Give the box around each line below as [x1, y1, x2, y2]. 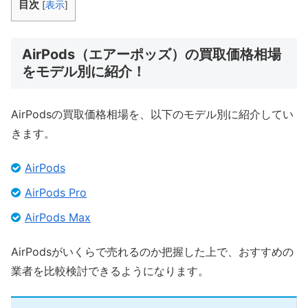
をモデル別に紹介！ [22, 63, 146, 80]
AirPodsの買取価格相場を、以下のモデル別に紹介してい [11, 107, 294, 121]
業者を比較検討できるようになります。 [11, 264, 209, 278]
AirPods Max [25, 210, 91, 224]
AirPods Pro [25, 186, 87, 199]
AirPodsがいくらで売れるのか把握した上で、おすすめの [11, 245, 294, 259]
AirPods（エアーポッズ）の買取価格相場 [22, 46, 281, 63]
